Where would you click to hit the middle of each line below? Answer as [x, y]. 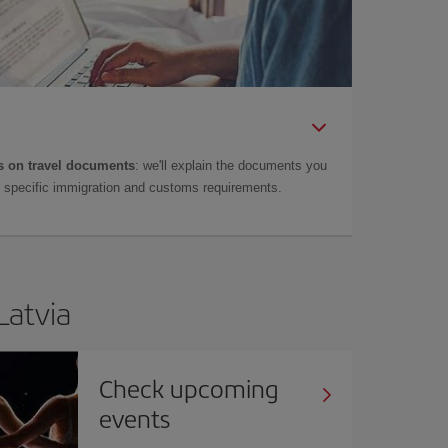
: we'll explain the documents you [231, 166]
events [135, 418]
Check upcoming [189, 388]
